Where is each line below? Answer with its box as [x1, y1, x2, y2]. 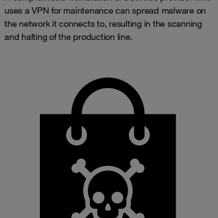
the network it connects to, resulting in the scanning [4, 18, 202, 29]
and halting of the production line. [4, 31, 133, 42]
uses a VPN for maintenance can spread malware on [4, 4, 206, 16]
